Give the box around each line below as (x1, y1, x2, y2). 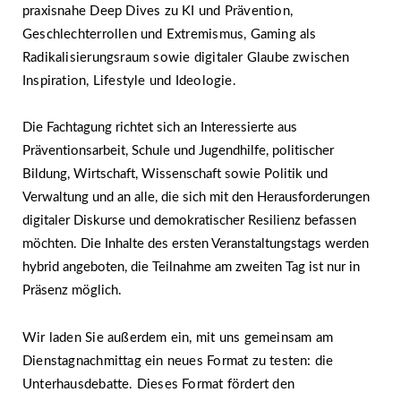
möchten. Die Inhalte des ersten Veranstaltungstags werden (22, 237, 369, 252)
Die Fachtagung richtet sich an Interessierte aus (22, 121, 297, 135)
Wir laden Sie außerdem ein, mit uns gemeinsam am (22, 330, 334, 345)
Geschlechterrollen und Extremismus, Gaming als (22, 28, 317, 41)
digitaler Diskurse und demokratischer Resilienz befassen (22, 214, 356, 228)
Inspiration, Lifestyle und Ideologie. (22, 74, 236, 88)
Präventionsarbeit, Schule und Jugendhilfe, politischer (22, 144, 334, 158)
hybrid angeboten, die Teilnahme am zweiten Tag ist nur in (22, 260, 360, 275)
